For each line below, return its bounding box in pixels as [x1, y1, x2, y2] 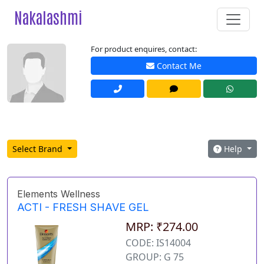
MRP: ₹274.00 [125, 219, 198, 235]
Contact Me [154, 60, 202, 72]
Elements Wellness [17, 188, 100, 200]
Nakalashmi [14, 6, 82, 27]
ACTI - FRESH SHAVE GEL [17, 201, 149, 214]
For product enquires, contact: [91, 44, 197, 54]
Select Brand [12, 143, 65, 155]
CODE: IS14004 [125, 236, 191, 250]
